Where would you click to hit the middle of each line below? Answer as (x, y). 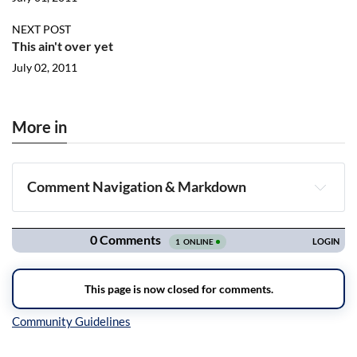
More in (39, 127)
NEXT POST (41, 29)
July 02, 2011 (45, 67)
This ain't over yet (63, 46)
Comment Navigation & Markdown (137, 187)
